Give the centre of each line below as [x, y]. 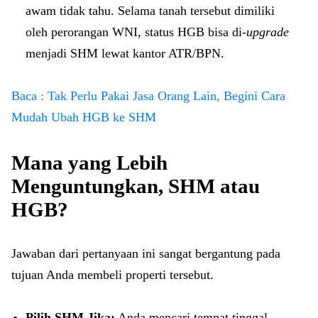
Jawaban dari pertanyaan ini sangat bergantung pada [146, 253]
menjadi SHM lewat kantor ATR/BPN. [127, 53]
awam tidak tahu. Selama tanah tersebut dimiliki [150, 11]
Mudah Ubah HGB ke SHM [84, 117]
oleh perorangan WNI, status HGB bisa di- [136, 32]
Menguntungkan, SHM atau [136, 186]
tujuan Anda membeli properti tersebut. [113, 275]
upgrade [268, 32]
